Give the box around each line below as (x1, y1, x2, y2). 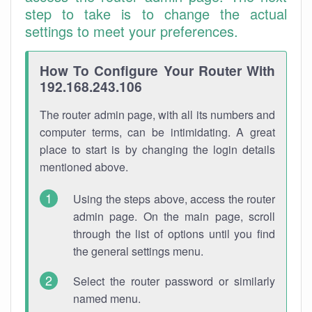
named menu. (73, 290, 141, 306)
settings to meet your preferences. (25, 21, 238, 41)
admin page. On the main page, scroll (73, 208, 275, 224)
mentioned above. (40, 159, 128, 175)
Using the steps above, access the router (73, 191, 275, 207)
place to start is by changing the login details (40, 141, 275, 157)
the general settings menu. (73, 243, 203, 259)
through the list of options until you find (73, 226, 275, 242)
